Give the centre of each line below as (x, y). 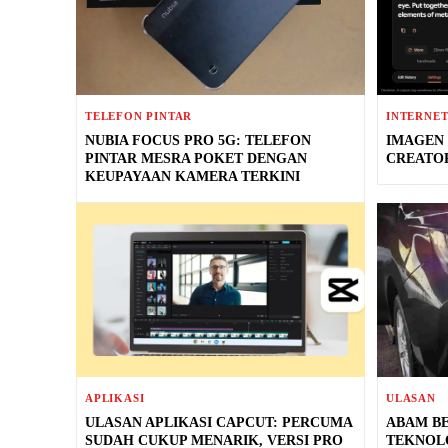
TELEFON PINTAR (139, 116)
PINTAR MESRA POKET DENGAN (196, 159)
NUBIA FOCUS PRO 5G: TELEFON (198, 141)
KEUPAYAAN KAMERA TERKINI (192, 177)
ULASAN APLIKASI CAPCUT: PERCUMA (219, 422)
